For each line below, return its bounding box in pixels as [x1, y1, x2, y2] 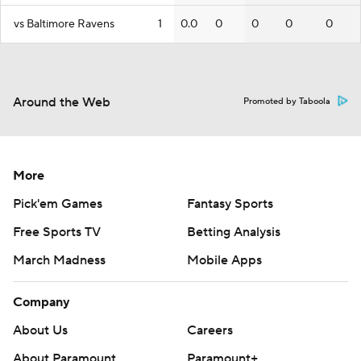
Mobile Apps [187, 252, 262, 268]
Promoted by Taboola [243, 96, 330, 107]
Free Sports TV [13, 224, 101, 240]
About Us [13, 322, 68, 338]
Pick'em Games [13, 196, 102, 212]
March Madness [13, 252, 106, 268]
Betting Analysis [187, 224, 280, 240]
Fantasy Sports [187, 196, 273, 212]
